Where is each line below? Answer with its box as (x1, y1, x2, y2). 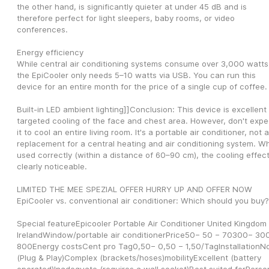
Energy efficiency (17, 47, 83, 58)
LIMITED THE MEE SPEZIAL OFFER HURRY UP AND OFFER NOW (17, 184, 252, 195)
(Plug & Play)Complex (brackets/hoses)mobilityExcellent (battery (17, 253, 261, 263)
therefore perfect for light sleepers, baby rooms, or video (17, 13, 235, 23)
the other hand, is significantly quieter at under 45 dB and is (17, 2, 247, 12)
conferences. (17, 25, 68, 35)
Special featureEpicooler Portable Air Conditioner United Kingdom (17, 219, 267, 229)
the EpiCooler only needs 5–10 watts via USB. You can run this (17, 70, 256, 80)
